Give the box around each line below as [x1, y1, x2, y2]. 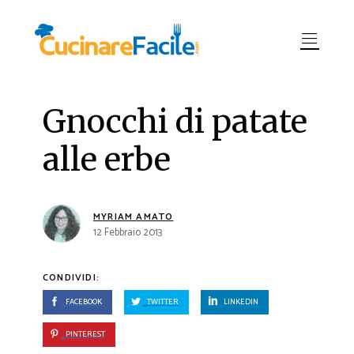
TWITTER [147, 296, 179, 308]
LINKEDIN [224, 296, 258, 308]
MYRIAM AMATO [93, 209, 174, 224]
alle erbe [43, 140, 171, 179]
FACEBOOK [66, 296, 102, 308]
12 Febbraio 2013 [93, 224, 162, 241]
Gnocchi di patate [43, 102, 307, 141]
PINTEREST [66, 328, 105, 341]
